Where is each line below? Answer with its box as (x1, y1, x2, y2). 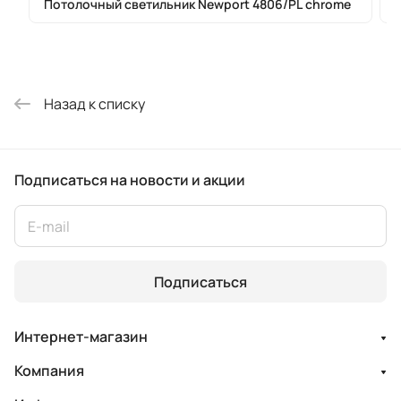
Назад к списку (44, 93, 145, 114)
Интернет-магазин (14, 327, 148, 346)
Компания (14, 361, 84, 380)
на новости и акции (110, 170, 245, 190)
